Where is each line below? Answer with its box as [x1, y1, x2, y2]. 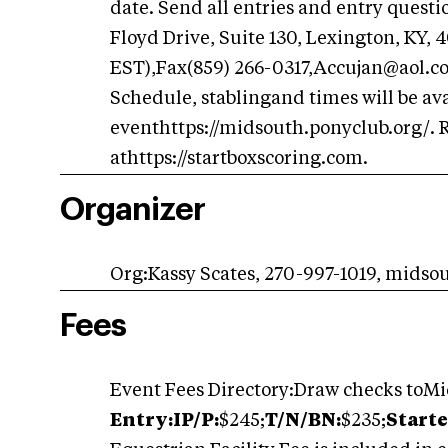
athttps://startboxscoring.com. [110, 150, 368, 168]
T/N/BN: [265, 412, 341, 430]
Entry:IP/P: [110, 412, 219, 430]
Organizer [60, 194, 205, 226]
